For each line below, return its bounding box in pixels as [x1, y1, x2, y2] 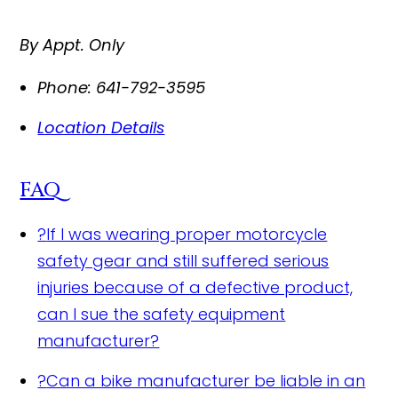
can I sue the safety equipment [37, 302, 286, 325]
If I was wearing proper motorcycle [46, 222, 328, 245]
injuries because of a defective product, [37, 275, 354, 298]
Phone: [37, 76, 92, 99]
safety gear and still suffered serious [37, 249, 330, 272]
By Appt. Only [20, 33, 125, 56]
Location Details [37, 115, 165, 139]
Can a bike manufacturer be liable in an [46, 369, 366, 392]
